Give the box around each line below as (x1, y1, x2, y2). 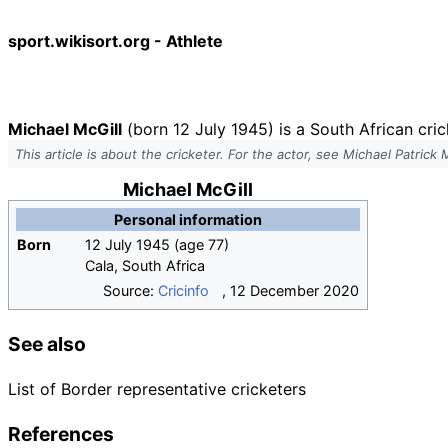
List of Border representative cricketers (8, 379, 306, 399)
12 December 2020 (230, 282, 359, 299)
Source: (103, 282, 158, 299)
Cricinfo (158, 282, 209, 299)
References (8, 422, 114, 446)
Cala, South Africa (85, 257, 205, 274)
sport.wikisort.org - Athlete (8, 31, 223, 51)
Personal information (114, 211, 262, 228)
